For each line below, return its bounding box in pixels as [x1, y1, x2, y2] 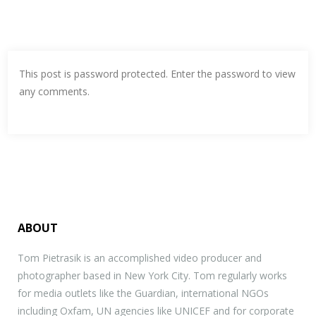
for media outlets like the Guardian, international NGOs [18, 286, 269, 300]
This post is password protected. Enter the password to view [19, 67, 296, 80]
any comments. [19, 85, 90, 98]
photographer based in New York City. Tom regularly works [18, 269, 287, 282]
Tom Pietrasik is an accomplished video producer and [18, 251, 262, 265]
